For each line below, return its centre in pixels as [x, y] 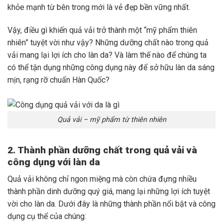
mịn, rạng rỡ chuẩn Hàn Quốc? [59, 80]
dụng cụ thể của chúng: [47, 217]
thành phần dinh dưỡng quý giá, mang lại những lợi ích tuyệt [109, 192]
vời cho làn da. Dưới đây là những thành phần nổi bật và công [111, 204]
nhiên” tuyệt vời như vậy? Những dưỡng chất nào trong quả [108, 43]
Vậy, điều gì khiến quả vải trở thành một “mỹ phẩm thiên [102, 30]
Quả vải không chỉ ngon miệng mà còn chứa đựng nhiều [102, 179]
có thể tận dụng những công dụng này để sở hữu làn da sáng [111, 68]
